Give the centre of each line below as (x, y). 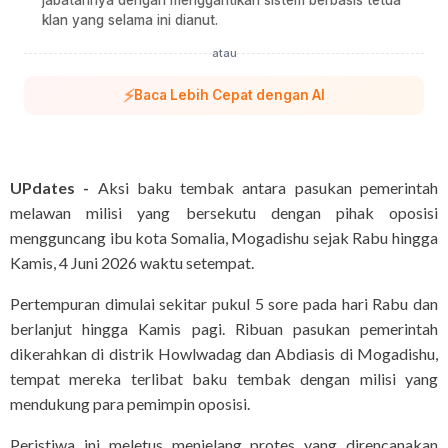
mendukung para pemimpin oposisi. (130, 404)
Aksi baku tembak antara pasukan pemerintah (264, 188)
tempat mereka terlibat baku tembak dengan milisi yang (224, 379)
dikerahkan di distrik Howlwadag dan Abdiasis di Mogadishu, (224, 354)
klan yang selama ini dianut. (130, 20)
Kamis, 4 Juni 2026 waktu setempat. (132, 263)
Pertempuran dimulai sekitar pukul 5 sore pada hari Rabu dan (224, 304)
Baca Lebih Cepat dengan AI (229, 95)
